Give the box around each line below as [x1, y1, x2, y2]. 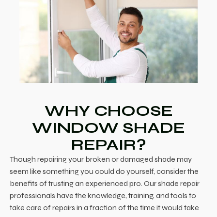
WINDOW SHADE [32, 118, 185, 137]
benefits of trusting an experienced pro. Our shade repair [10, 178, 200, 188]
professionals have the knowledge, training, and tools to [10, 190, 196, 200]
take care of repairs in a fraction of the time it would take [10, 202, 199, 212]
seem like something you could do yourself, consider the [10, 166, 199, 176]
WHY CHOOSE [44, 101, 173, 120]
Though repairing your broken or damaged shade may [10, 154, 192, 164]
